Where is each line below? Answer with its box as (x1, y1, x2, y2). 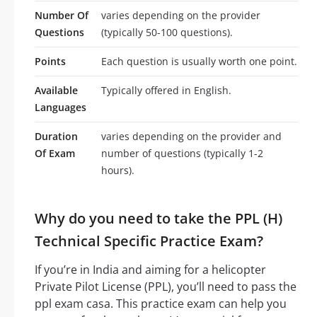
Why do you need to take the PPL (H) (35, 209, 282, 229)
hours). (101, 163, 134, 178)
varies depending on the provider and (101, 129, 282, 144)
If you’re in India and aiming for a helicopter (35, 262, 266, 278)
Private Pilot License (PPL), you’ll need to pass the (35, 279, 296, 295)
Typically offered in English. (101, 83, 231, 98)
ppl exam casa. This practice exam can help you (35, 296, 287, 312)
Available (35, 83, 78, 98)
